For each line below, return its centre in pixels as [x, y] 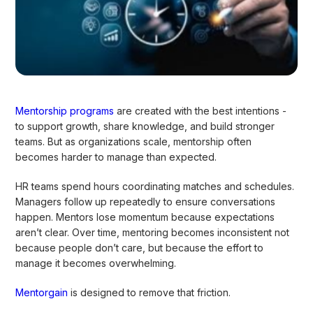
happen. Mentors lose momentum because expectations [145, 217]
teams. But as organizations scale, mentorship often [134, 141]
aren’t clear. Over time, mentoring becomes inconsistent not [153, 232]
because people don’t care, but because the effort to [140, 247]
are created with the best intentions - [201, 110]
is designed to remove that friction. [150, 292]
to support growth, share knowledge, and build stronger [145, 126]
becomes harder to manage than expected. [116, 156]
